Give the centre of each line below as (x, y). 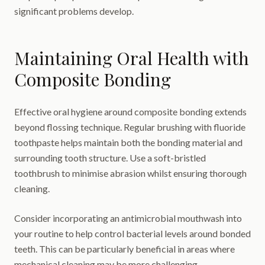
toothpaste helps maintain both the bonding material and (128, 142)
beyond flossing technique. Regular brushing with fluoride (130, 127)
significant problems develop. (74, 11)
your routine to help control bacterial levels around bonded (132, 233)
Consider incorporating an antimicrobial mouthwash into (128, 218)
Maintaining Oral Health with (132, 58)
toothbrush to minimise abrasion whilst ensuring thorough (130, 173)
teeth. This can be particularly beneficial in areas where (125, 249)
